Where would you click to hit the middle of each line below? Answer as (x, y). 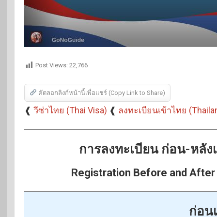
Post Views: (52, 65)
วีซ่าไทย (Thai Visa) (70, 110)
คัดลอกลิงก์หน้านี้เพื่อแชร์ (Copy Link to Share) (101, 93)
